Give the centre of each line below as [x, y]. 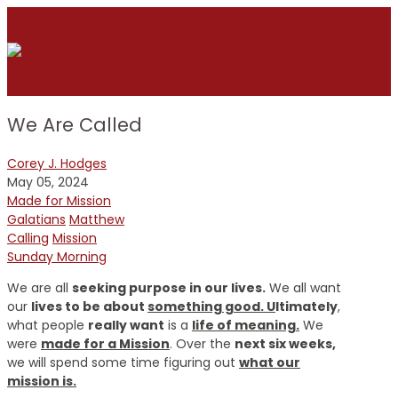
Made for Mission [59, 200]
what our [270, 362]
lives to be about [89, 306]
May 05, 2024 [48, 182]
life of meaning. [246, 325]
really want [126, 325]
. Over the [202, 343]
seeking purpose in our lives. [169, 287]
